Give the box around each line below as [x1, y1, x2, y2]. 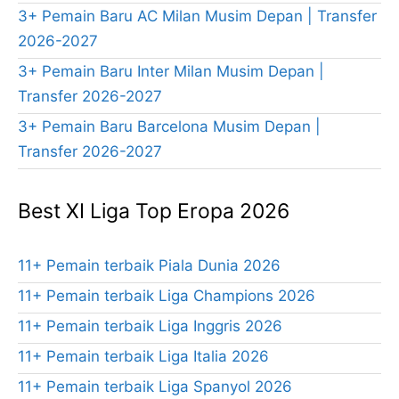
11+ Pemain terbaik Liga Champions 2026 [18, 287, 315, 305]
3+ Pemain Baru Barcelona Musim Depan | [18, 118, 321, 136]
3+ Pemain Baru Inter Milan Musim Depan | [18, 62, 324, 81]
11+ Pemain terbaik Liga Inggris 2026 [18, 317, 282, 336]
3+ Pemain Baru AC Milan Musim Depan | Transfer [18, 7, 377, 26]
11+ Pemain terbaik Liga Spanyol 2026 [18, 378, 292, 396]
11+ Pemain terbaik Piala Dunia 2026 [18, 256, 281, 275]
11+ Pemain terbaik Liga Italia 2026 [18, 347, 269, 366]
